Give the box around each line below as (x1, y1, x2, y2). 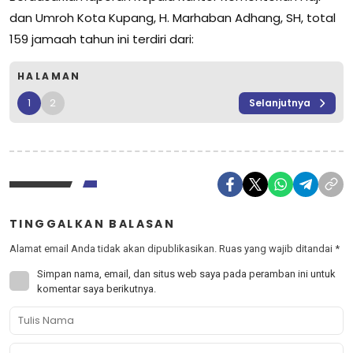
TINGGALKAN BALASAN (9, 215, 176, 232)
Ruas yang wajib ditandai (219, 242, 335, 255)
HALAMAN (17, 69, 81, 83)
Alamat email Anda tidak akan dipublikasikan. (9, 242, 217, 255)
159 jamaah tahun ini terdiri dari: (9, 30, 194, 47)
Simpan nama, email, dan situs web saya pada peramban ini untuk (37, 267, 336, 280)
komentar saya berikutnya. (37, 282, 156, 295)
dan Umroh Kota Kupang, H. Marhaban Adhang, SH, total (9, 9, 336, 26)
